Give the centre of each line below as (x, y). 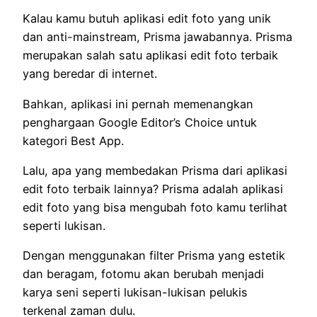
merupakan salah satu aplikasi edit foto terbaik (150, 56)
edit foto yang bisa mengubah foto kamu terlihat (155, 208)
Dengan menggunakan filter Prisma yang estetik (154, 256)
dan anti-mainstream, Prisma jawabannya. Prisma (157, 37)
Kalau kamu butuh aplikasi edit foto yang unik (147, 19)
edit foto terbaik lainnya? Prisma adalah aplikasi (153, 189)
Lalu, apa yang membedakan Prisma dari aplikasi (155, 171)
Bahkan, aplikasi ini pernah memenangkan (138, 104)
